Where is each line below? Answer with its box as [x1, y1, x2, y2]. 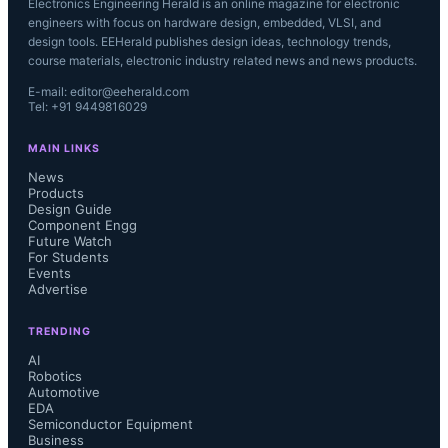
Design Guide [28, 201, 112, 217]
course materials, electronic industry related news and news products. [28, 53, 417, 68]
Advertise [28, 281, 88, 297]
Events [28, 265, 71, 281]
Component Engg [28, 217, 137, 233]
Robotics [28, 368, 82, 384]
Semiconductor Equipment [28, 416, 193, 432]
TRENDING [28, 325, 92, 338]
